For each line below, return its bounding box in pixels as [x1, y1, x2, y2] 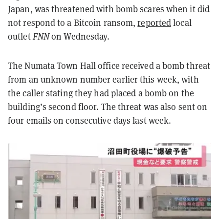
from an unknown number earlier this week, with [8, 73, 199, 85]
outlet [8, 30, 33, 42]
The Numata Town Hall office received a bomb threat [8, 59, 211, 71]
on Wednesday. [49, 30, 110, 42]
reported [137, 16, 172, 28]
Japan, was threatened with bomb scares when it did [8, 2, 210, 15]
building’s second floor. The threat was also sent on [8, 100, 208, 112]
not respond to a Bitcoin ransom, [8, 16, 138, 28]
